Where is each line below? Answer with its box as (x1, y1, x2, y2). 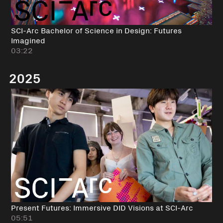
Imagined (10, 34, 45, 46)
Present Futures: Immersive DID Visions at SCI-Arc (10, 201, 193, 213)
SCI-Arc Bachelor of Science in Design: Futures (10, 24, 182, 36)
